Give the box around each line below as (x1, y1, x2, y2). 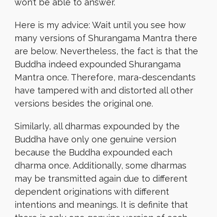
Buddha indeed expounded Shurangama (15, 59, 181, 69)
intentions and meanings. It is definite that (15, 200, 188, 210)
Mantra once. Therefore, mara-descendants (15, 72, 196, 82)
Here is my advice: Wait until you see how (15, 20, 186, 30)
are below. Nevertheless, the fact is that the (15, 46, 198, 56)
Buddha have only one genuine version (15, 134, 176, 144)
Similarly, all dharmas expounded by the (15, 121, 180, 131)
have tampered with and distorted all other (15, 85, 193, 95)
